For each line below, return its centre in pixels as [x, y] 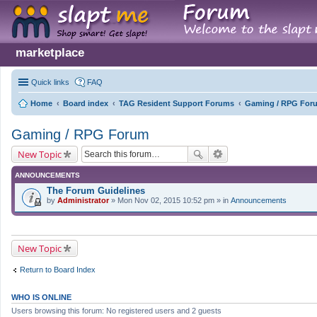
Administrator [83, 200]
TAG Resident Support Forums [177, 103]
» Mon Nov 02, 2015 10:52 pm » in [170, 200]
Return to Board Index [58, 270]
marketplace [50, 53]
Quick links [50, 82]
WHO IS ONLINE [41, 297]
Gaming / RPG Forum [80, 134]
